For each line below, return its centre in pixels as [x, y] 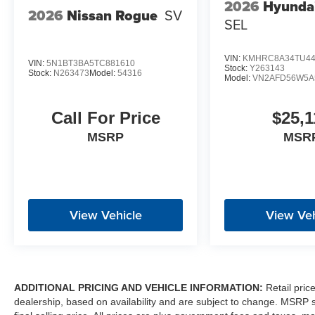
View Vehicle [105, 215]
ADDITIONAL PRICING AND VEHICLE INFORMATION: [139, 288]
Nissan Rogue [112, 16]
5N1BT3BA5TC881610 [91, 64]
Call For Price [105, 118]
